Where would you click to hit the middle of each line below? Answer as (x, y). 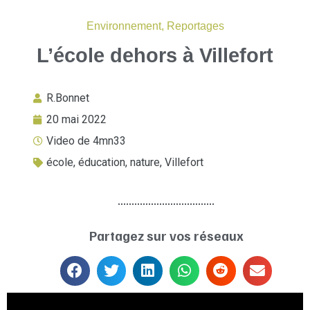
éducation (102, 163)
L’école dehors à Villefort (155, 56)
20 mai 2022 (76, 120)
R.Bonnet (68, 98)
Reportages (195, 26)
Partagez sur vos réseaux (166, 236)
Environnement (124, 26)
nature (145, 163)
